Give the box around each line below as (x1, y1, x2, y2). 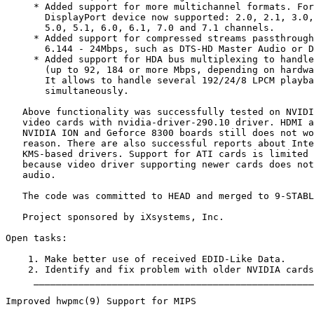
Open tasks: (6, 233, 67, 244)
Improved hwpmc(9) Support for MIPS (6, 296, 196, 307)
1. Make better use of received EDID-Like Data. (6, 254, 286, 265)
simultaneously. (6, 86, 129, 97)
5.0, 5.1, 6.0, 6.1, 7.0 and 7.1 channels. (6, 22, 275, 34)
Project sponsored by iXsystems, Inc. (6, 212, 224, 223)
